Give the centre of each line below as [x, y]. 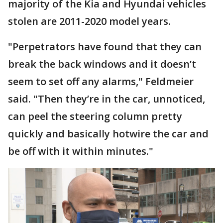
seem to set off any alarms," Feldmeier [101, 81]
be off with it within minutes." [81, 151]
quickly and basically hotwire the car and [108, 133]
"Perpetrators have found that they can [105, 46]
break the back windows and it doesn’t [102, 64]
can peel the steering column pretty [95, 116]
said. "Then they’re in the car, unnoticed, [107, 99]
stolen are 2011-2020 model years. [89, 21]
